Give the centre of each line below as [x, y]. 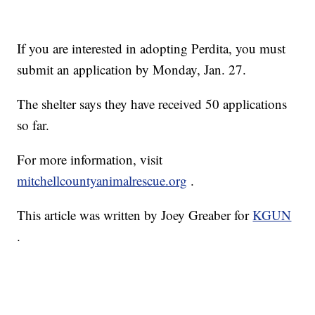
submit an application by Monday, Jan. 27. [132, 70]
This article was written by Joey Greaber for [135, 215]
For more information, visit [90, 160]
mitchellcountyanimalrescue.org [102, 181]
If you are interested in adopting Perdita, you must [152, 49]
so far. [33, 125]
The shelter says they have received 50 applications [152, 104]
